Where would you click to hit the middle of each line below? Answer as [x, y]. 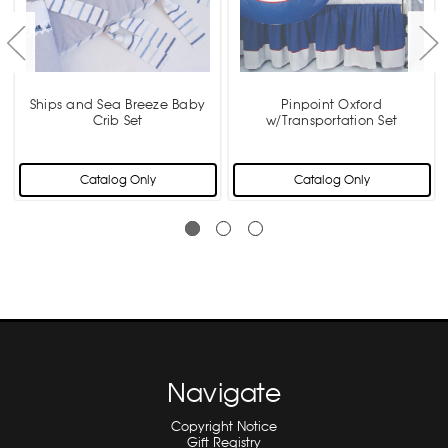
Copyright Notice [223, 426]
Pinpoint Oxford [331, 104]
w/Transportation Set [331, 120]
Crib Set [117, 120]
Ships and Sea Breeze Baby [117, 104]
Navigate [223, 393]
